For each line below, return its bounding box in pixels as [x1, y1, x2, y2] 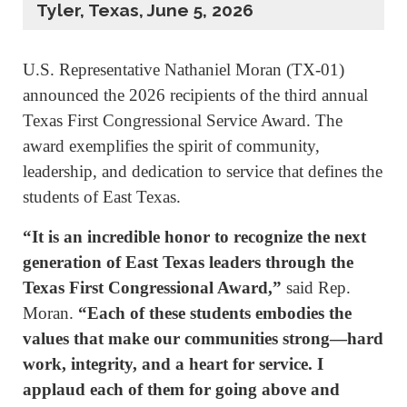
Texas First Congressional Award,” [23, 277, 286, 297]
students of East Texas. [23, 187, 185, 207]
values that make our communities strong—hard [23, 328, 383, 348]
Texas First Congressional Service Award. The [23, 111, 342, 131]
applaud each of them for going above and [23, 379, 340, 399]
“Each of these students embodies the [74, 303, 352, 323]
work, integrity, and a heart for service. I [23, 353, 323, 373]
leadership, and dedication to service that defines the [23, 162, 382, 182]
